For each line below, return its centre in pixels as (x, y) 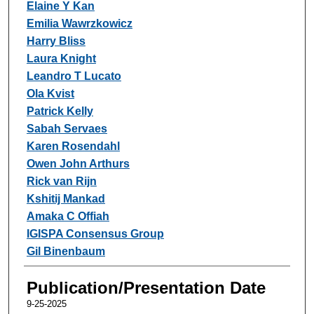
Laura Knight (61, 58)
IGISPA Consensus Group (95, 233)
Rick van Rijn (61, 181)
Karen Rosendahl (73, 146)
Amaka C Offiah (68, 216)
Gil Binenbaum (66, 251)
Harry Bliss (56, 41)
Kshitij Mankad (66, 198)
